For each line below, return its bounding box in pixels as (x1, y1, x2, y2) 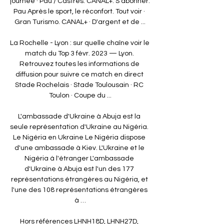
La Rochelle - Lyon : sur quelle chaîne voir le (10, 39, 149, 46)
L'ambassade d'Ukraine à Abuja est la (18, 112, 140, 120)
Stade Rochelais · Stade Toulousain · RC (15, 81, 143, 88)
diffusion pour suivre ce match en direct (15, 70, 143, 78)
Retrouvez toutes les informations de (19, 60, 139, 67)
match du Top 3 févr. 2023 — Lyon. (24, 49, 134, 57)
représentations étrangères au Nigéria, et (10, 175, 148, 183)
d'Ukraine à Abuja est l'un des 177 (24, 165, 134, 172)
